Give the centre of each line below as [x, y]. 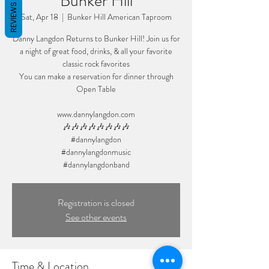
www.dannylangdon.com [96, 114]
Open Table [96, 89]
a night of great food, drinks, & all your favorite [96, 51]
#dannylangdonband [96, 165]
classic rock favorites [96, 64]
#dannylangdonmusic [96, 152]
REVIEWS [14, 17]
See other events [96, 217]
